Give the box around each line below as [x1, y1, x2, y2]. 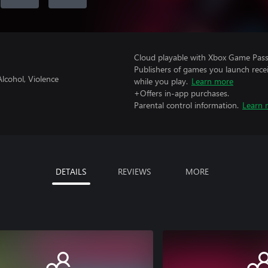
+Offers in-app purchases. [134, 87, 229, 99]
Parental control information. [134, 99, 239, 111]
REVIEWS [117, 166, 151, 177]
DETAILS [56, 166, 86, 177]
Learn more [191, 75, 233, 87]
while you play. [134, 75, 188, 87]
